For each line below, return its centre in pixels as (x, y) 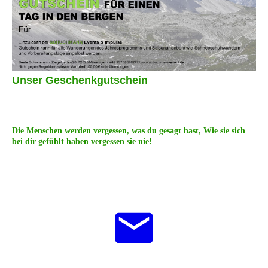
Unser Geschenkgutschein (80, 80)
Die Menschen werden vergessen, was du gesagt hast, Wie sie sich (129, 130)
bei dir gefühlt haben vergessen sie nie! (82, 141)
